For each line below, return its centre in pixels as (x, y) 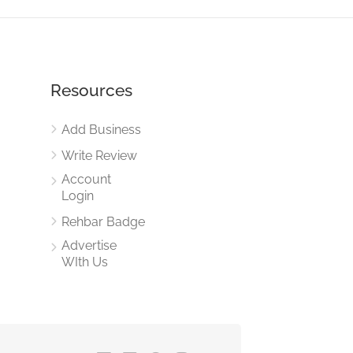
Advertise (89, 245)
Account (86, 179)
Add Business (101, 129)
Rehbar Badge (103, 221)
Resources (91, 90)
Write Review (99, 155)
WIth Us (84, 262)
